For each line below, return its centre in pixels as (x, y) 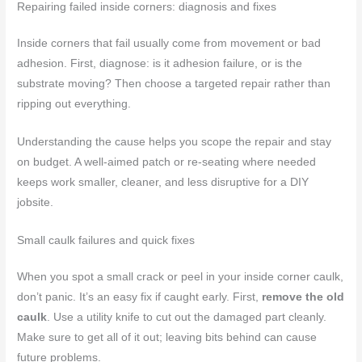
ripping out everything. (74, 104)
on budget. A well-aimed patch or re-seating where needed (167, 162)
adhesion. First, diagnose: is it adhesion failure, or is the (160, 64)
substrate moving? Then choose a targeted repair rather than (174, 84)
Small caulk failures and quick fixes (106, 241)
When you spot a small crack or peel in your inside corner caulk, (181, 277)
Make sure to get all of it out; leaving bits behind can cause (167, 338)
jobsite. (36, 203)
